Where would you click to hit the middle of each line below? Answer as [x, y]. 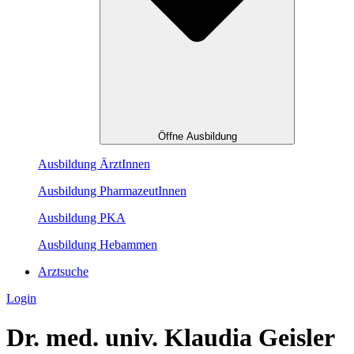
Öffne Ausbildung [197, 137]
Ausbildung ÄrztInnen [94, 164]
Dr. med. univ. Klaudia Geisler [171, 337]
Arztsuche [63, 272]
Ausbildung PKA [82, 218]
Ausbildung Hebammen [98, 245]
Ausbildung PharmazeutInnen [112, 191]
